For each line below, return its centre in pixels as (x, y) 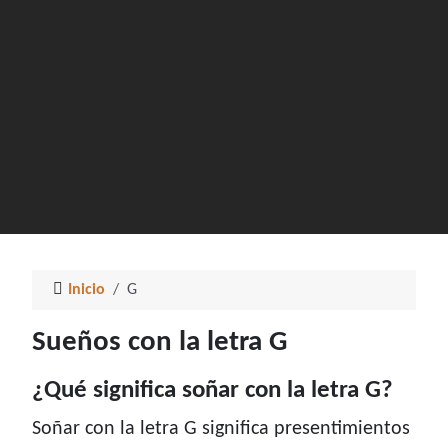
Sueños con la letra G (159, 343)
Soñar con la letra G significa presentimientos (221, 429)
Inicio (86, 290)
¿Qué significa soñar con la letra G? (212, 391)
